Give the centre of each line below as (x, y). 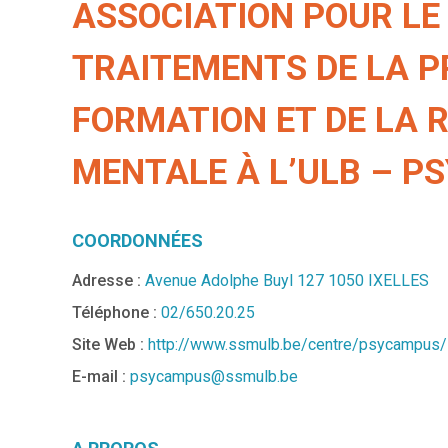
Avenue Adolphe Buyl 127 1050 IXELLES (287, 280)
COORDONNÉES (137, 240)
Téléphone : (116, 312)
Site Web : (108, 344)
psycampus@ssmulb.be (214, 376)
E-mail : (99, 376)
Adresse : (106, 280)
